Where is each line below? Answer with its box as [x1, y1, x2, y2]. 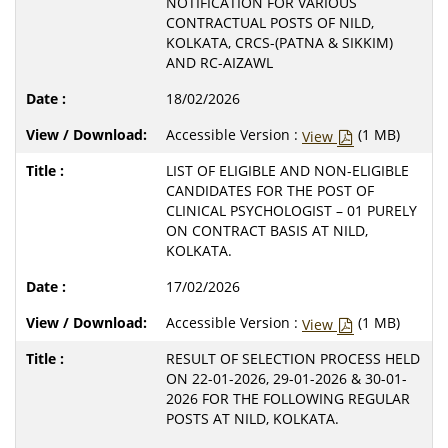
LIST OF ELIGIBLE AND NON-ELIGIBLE [166, 160, 409, 180]
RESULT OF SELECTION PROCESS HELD [166, 348, 420, 368]
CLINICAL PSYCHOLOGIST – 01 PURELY [166, 200, 417, 220]
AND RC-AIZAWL [166, 52, 273, 72]
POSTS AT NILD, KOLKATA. [166, 408, 339, 428]
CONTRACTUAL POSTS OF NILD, [166, 12, 374, 32]
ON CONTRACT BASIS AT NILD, [166, 220, 368, 240]
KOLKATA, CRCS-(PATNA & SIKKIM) [166, 32, 393, 52]
